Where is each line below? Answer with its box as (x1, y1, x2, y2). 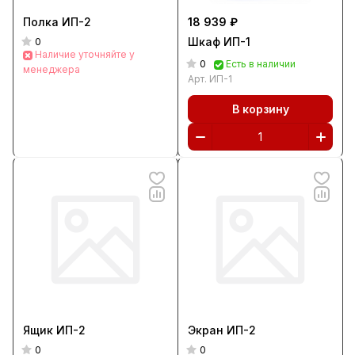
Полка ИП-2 (62, 15, 91, 29)
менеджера (23, 63, 80, 75)
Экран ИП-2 (188, 323, 256, 337)
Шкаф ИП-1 (188, 35, 250, 48)
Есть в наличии (226, 58, 296, 70)
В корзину (231, 101, 289, 116)
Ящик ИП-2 (23, 323, 86, 337)
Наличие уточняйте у (35, 48, 135, 60)
